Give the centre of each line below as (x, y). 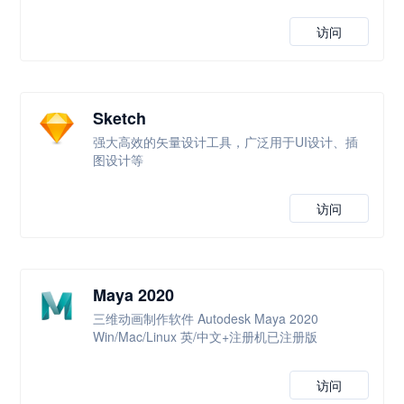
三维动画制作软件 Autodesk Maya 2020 (206, 318)
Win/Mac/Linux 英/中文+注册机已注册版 (206, 336)
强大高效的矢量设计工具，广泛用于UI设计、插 (226, 142)
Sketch (120, 118)
